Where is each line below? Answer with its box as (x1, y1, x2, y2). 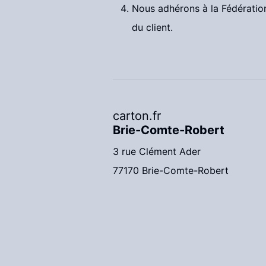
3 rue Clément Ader (113, 145, 201, 157)
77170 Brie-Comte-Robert (113, 164, 229, 176)
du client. (132, 21, 173, 33)
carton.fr (113, 109, 161, 123)
